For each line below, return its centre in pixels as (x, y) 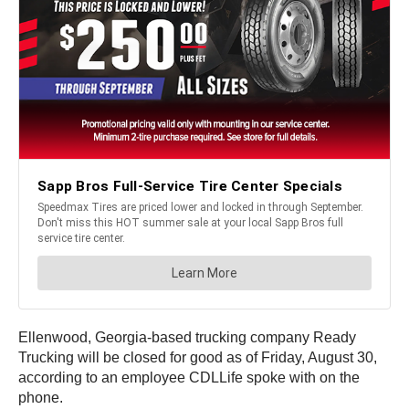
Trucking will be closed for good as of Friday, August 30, (198, 358)
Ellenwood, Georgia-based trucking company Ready (187, 338)
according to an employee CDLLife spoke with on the (189, 378)
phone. (41, 398)
